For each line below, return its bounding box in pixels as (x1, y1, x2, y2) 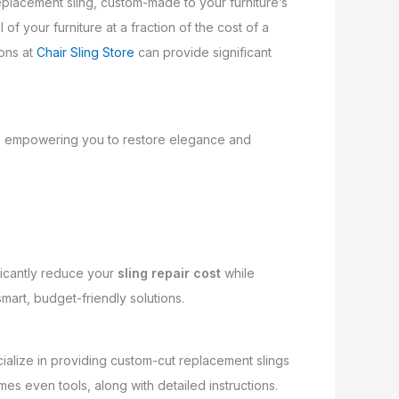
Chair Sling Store (37, 45, 134, 61)
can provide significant (134, 45, 272, 61)
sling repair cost (118, 265, 221, 281)
